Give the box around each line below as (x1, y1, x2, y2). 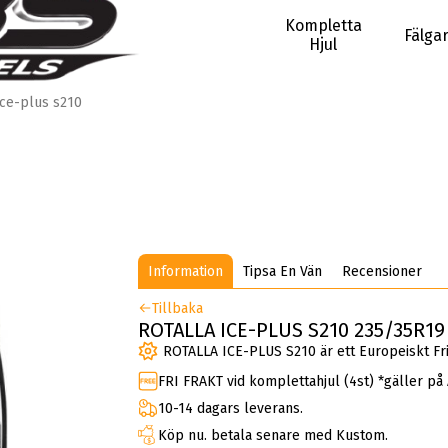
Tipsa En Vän (243, 263, 323, 281)
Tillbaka (152, 300, 204, 318)
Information (148, 263, 224, 281)
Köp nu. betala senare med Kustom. (158, 426, 389, 444)
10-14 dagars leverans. (158, 399, 304, 417)
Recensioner (342, 263, 423, 281)
